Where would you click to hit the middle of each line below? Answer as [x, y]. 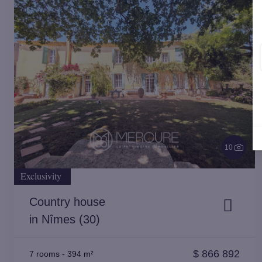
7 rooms [44, 254]
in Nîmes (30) [65, 219]
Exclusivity [41, 176]
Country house [67, 202]
